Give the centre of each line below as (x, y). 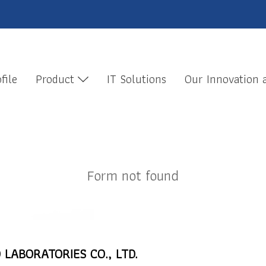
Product (57, 79)
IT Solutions (136, 79)
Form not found (133, 175)
